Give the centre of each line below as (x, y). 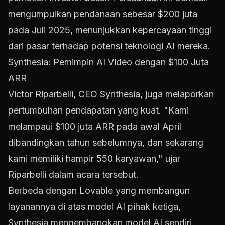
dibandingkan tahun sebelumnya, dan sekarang (106, 143)
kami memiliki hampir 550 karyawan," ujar (94, 159)
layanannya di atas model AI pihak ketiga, (94, 207)
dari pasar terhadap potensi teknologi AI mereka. (109, 46)
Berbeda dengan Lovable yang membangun (99, 191)
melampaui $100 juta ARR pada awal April (95, 127)
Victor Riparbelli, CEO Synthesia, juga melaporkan (111, 94)
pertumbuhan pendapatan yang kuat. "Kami (98, 110)
